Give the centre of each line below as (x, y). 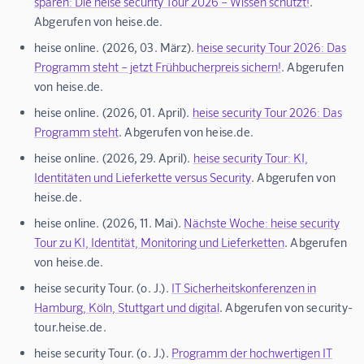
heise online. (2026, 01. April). (113, 113)
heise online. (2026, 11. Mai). (109, 223)
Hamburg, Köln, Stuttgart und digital (127, 308)
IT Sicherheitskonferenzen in (244, 288)
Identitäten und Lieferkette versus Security (143, 178)
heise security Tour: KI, (250, 158)
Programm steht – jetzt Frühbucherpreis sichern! (158, 67)
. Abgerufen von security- (286, 308)
